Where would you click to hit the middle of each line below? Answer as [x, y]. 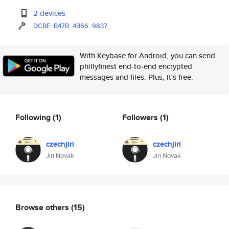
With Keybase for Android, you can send [147, 55]
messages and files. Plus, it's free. [136, 77]
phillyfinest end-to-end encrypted [136, 66]
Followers [141, 117]
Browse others [43, 207]
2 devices [50, 13]
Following [34, 117]
